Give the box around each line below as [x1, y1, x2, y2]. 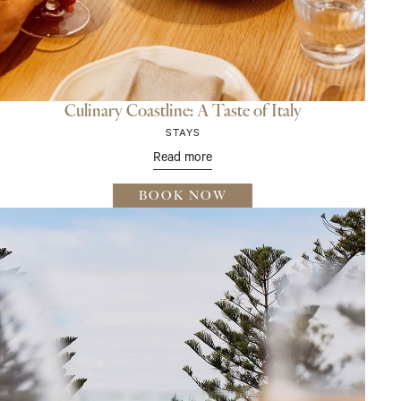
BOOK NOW [138, 187, 227, 205]
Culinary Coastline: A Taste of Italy [64, 99, 302, 124]
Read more [153, 148, 212, 166]
